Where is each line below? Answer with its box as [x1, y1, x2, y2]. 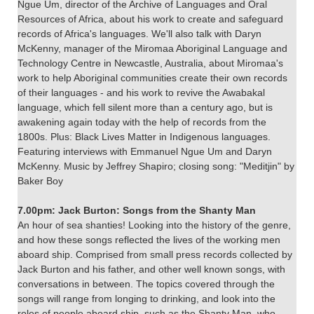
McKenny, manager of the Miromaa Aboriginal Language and [18, 42, 287, 54]
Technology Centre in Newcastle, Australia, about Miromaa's [18, 57, 283, 69]
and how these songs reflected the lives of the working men [18, 233, 280, 245]
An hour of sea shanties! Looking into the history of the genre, [18, 219, 291, 231]
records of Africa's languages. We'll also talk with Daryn [18, 27, 261, 39]
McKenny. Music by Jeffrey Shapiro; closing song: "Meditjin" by [18, 160, 294, 172]
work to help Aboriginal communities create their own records [18, 71, 287, 83]
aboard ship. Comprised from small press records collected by [18, 248, 292, 260]
